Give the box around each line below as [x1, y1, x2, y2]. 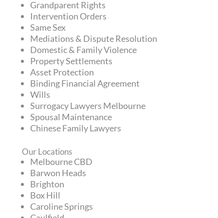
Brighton [30, 178, 64, 189]
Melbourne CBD [30, 156, 92, 167]
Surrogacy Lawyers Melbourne [30, 100, 145, 111]
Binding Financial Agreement [30, 77, 140, 89]
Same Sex [30, 21, 66, 33]
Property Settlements [30, 55, 112, 66]
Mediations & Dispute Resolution [30, 33, 157, 44]
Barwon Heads [30, 167, 86, 178]
